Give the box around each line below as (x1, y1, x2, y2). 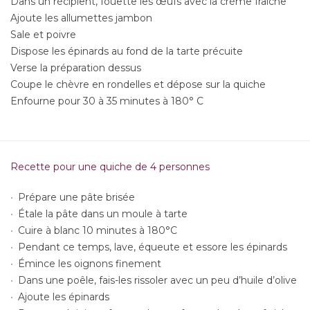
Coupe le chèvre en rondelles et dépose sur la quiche (10, 78, 266, 91)
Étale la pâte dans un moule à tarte (18, 208, 188, 221)
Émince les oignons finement (18, 257, 162, 271)
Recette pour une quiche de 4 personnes (10, 161, 210, 174)
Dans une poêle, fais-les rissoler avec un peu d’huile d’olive (18, 274, 298, 287)
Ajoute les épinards (18, 291, 110, 304)
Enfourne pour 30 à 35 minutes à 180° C (10, 95, 203, 108)
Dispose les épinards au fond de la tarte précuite (10, 45, 243, 58)
